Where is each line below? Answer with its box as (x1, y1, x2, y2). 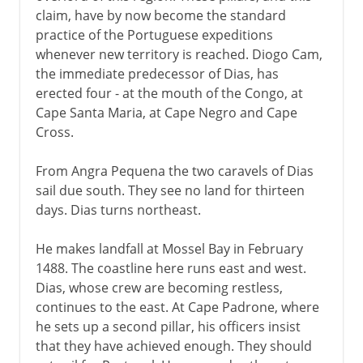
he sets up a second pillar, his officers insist (35, 317, 301, 335)
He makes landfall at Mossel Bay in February (35, 239, 303, 258)
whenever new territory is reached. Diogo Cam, (35, 45, 322, 63)
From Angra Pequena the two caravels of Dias (35, 161, 314, 180)
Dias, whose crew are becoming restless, (35, 278, 283, 297)
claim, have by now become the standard (35, 6, 286, 24)
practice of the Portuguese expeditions (35, 25, 273, 44)
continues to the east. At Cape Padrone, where (35, 297, 319, 316)
